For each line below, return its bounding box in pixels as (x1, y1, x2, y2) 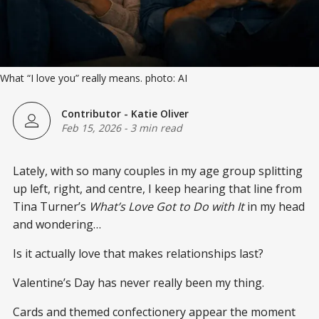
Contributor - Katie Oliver (61, 107, 189, 121)
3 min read (130, 121, 182, 135)
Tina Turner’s (13, 198, 89, 214)
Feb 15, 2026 (61, 121, 121, 135)
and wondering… (13, 216, 101, 232)
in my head (244, 198, 305, 214)
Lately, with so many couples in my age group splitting (13, 162, 303, 179)
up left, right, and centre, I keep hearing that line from (13, 180, 302, 197)
